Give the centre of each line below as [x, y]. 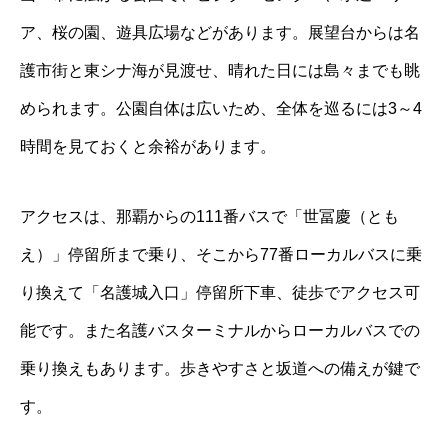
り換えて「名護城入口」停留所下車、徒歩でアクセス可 [220, 293]
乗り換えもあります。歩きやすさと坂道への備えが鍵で [220, 369]
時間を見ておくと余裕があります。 [148, 147]
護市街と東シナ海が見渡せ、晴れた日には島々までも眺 [220, 71]
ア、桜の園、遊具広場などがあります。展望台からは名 [220, 33]
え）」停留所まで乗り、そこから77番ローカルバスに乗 [221, 255]
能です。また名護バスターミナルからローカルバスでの [220, 331]
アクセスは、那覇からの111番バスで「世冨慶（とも [209, 217]
